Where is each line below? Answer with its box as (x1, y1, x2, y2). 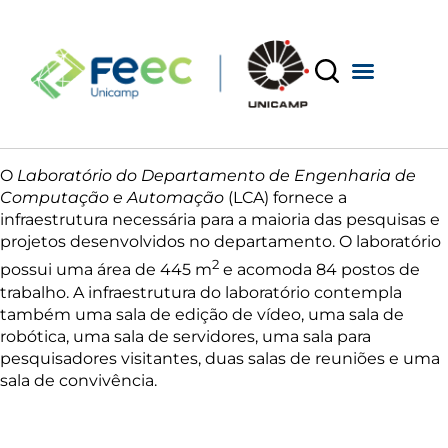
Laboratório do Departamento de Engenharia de (17, 166, 416, 186)
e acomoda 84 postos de (219, 260, 420, 280)
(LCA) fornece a (228, 188, 347, 208)
